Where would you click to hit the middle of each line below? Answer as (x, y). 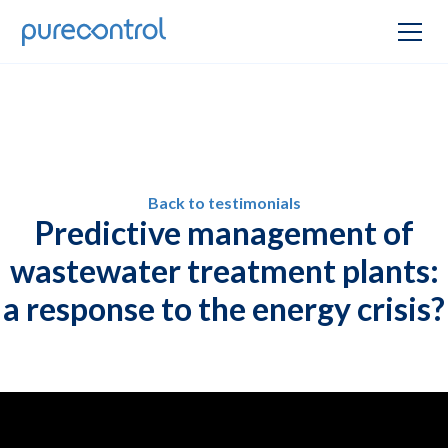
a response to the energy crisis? (224, 308)
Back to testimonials (224, 202)
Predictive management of (224, 232)
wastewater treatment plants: (224, 270)
